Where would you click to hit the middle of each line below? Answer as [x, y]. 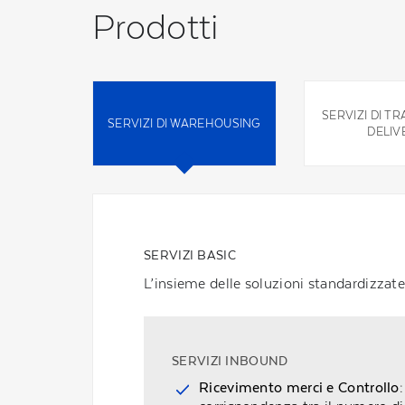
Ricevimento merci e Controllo [299, 387]
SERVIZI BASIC [190, 255]
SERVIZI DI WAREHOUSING [184, 123]
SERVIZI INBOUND [230, 361]
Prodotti [155, 27]
